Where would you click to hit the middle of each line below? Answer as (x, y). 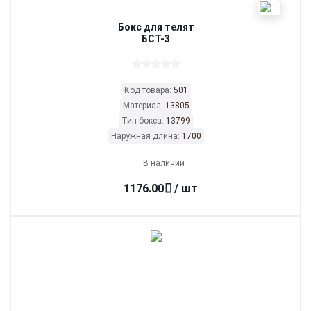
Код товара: (149, 90)
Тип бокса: (144, 121)
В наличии (164, 163)
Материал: (144, 106)
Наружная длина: (146, 136)
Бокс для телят (156, 27)
